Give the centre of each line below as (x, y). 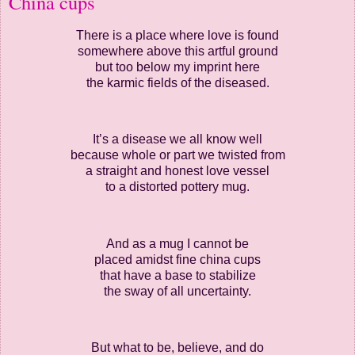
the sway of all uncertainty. (177, 291)
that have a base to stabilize (177, 275)
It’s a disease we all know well (177, 139)
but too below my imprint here (177, 67)
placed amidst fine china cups (177, 259)
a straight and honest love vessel (177, 171)
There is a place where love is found (177, 35)
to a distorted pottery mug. (177, 187)
